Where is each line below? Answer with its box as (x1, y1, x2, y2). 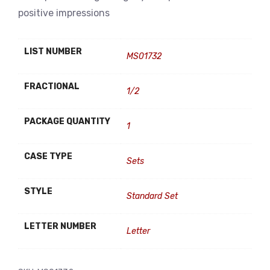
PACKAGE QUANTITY (24, 116, 110, 127)
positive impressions (18, 7, 110, 19)
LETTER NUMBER (24, 221, 96, 231)
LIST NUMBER (24, 46, 82, 57)
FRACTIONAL (24, 81, 80, 92)
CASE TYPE (24, 151, 72, 162)
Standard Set (127, 191, 178, 201)
